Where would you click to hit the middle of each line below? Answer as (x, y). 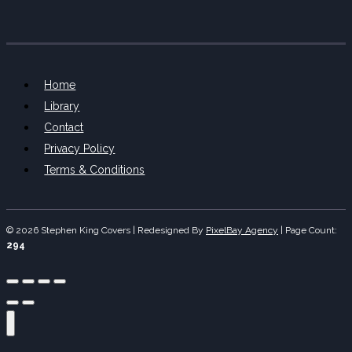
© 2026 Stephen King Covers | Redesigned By (106, 230)
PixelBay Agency (242, 230)
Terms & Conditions (95, 169)
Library (62, 106)
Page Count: (311, 230)
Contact (64, 127)
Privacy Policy (80, 148)
